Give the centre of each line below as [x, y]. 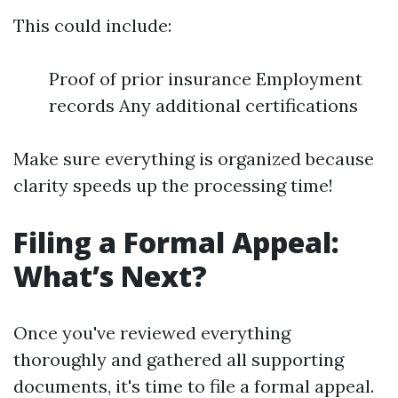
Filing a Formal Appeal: [176, 242]
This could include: [92, 25]
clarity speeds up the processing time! [173, 185]
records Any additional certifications [203, 105]
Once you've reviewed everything [152, 333]
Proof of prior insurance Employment [206, 79]
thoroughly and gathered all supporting [179, 359]
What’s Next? [110, 276]
